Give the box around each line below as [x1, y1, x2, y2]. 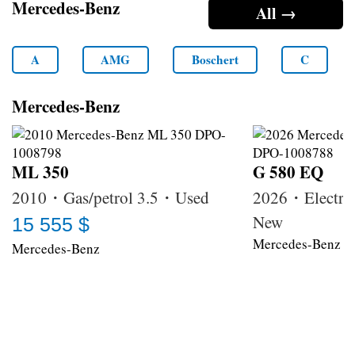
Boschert [192, 51, 239, 69]
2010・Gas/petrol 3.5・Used [12, 186, 209, 209]
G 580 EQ [253, 160, 323, 185]
